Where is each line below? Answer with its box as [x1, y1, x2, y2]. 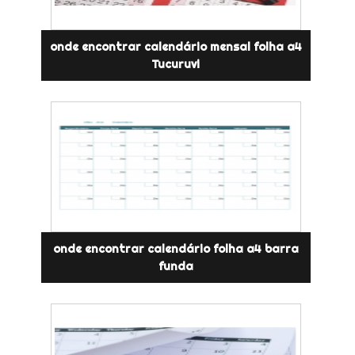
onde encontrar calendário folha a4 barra [52, 241, 299, 256]
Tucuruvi [151, 56, 200, 71]
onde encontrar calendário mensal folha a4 [49, 39, 302, 54]
